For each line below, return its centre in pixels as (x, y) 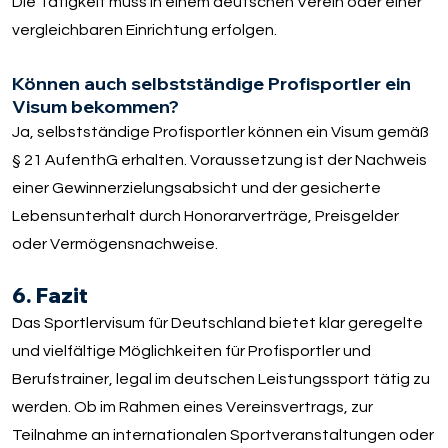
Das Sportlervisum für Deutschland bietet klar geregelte (217, 322)
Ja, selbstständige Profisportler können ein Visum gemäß (221, 132)
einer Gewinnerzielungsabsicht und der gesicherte (197, 188)
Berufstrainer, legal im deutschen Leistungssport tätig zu (220, 378)
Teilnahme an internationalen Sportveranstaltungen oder (222, 434)
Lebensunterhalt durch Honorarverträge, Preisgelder (206, 216)
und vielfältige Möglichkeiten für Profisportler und (191, 350)
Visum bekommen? (96, 107)
